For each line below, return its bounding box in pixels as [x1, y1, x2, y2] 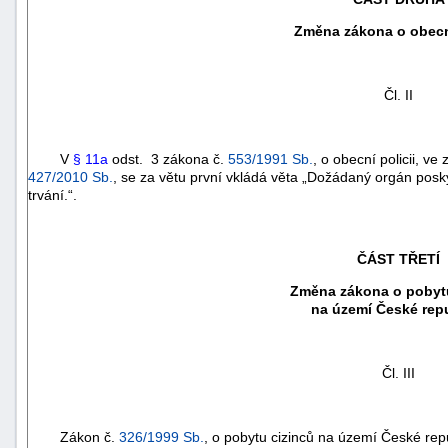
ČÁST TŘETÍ [357, 250, 440, 267]
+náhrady [371, 334, 432, 352]
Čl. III [382, 364, 415, 381]
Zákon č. [28, 428, 119, 445]
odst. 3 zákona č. [108, 150, 228, 167]
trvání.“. [28, 186, 77, 203]
